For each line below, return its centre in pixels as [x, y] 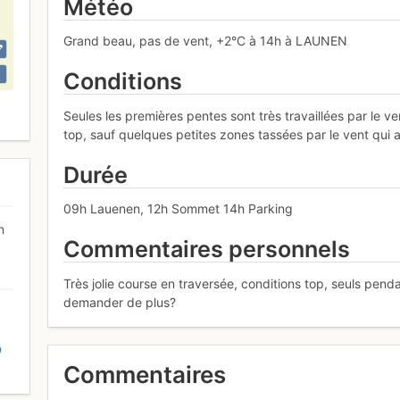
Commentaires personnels [207, 250]
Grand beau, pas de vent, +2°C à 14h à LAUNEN [206, 41]
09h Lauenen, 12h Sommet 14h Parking [179, 209]
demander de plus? [120, 302]
